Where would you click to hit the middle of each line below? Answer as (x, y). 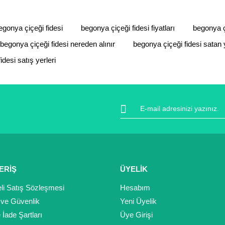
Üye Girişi (136, 215)
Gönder (113, 130)
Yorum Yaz (113, 16)
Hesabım (135, 188)
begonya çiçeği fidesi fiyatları (128, 28)
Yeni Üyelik (138, 201)
